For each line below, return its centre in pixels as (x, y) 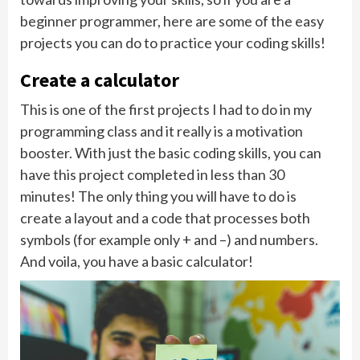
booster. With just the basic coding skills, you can (171, 152)
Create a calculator (100, 80)
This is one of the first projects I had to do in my (166, 109)
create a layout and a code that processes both (165, 217)
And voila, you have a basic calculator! (137, 261)
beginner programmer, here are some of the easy (172, 20)
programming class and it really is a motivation (162, 131)
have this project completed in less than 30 (152, 174)
